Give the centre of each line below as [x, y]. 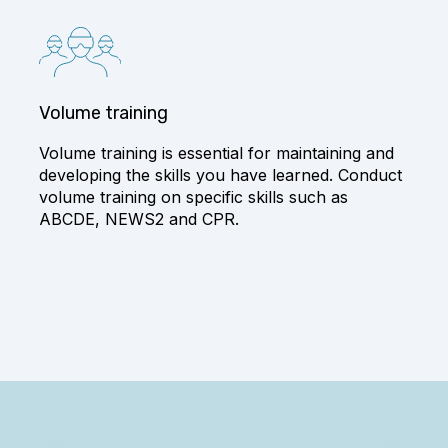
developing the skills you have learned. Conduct [220, 175]
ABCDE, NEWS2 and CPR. [138, 219]
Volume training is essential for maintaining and [216, 153]
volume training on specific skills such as [193, 197]
